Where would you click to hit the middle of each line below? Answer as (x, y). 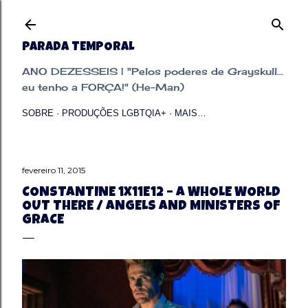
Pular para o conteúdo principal (154, 17)
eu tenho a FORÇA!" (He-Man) (103, 87)
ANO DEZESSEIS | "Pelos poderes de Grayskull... (153, 71)
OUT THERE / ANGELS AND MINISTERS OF (151, 207)
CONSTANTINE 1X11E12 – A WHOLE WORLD (151, 193)
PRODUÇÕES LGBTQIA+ (114, 113)
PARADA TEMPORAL (78, 47)
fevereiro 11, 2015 (54, 170)
